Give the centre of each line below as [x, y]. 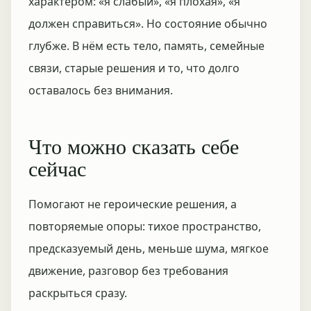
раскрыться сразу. [78, 293]
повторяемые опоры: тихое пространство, [145, 226]
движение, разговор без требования [128, 271]
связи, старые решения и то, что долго [134, 68]
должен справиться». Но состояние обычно [148, 24]
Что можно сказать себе [134, 146]
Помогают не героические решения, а [133, 204]
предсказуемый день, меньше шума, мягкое [149, 249]
